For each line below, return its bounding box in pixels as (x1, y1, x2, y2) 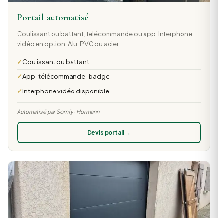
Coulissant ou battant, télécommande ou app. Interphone (17, 29, 192, 37)
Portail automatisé (17, 12, 89, 23)
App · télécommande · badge (22, 72, 109, 80)
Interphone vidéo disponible (22, 87, 109, 95)
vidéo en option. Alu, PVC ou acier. (17, 39, 120, 48)
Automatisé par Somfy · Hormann (17, 108, 99, 115)
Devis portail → (87, 128, 131, 136)
